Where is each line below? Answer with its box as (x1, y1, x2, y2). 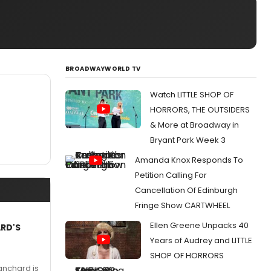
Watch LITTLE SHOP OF (150, 89, 233, 100)
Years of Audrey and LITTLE (150, 235, 252, 246)
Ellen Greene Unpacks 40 (150, 220, 249, 231)
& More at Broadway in (150, 119, 239, 131)
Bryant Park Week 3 (150, 134, 226, 146)
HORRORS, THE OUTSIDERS (150, 104, 250, 116)
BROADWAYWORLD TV (65, 64, 141, 73)
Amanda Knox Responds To (135, 154, 243, 166)
